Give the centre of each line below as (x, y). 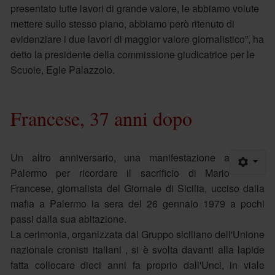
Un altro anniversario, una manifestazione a (120, 157)
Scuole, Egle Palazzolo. (62, 69)
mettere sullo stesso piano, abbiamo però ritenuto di (122, 23)
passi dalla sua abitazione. (68, 219)
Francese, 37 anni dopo (101, 118)
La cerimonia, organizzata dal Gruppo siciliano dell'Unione (137, 234)
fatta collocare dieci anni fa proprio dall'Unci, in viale (137, 265)
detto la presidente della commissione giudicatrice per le (132, 54)
